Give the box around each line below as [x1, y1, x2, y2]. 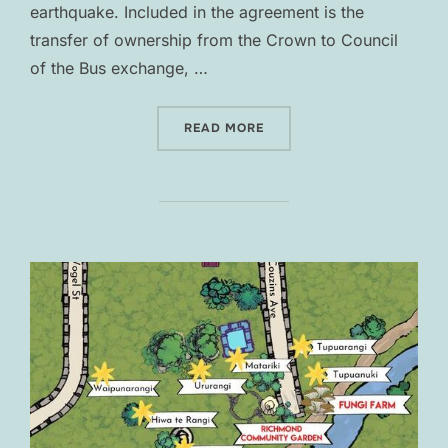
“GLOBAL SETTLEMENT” [263, 119, 423, 136]
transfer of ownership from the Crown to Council [30, 30, 398, 51]
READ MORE [184, 120, 264, 137]
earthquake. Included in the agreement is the [30, 2, 364, 23]
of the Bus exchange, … [30, 58, 208, 79]
